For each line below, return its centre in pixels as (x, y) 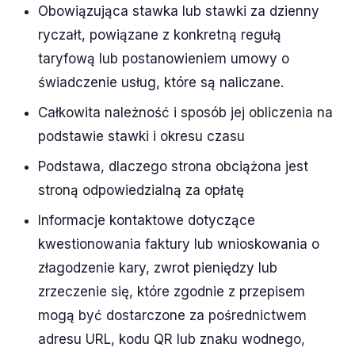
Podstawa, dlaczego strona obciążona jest (173, 166)
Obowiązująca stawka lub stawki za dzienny (179, 11)
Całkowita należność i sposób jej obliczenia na (185, 112)
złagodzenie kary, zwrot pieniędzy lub (158, 267)
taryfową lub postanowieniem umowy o (164, 58)
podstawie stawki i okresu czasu (141, 136)
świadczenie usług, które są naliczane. (161, 82)
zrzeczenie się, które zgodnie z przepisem (172, 291)
